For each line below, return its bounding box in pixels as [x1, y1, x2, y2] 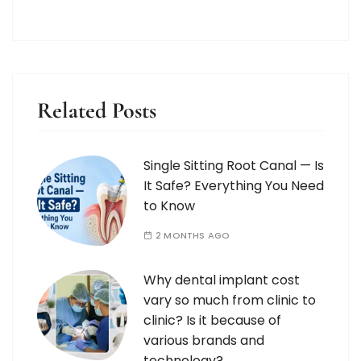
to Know [143, 197, 195, 216]
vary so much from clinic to [143, 291, 316, 310]
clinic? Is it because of [143, 311, 281, 330]
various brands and [143, 331, 264, 351]
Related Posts [37, 97, 156, 125]
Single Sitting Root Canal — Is [143, 156, 324, 176]
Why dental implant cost [143, 271, 300, 290]
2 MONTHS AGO [156, 229, 230, 243]
